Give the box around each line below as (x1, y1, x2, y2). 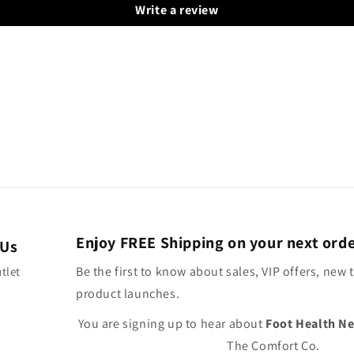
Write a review (135, 2, 219, 19)
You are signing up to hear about (78, 315, 266, 333)
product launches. (75, 285, 180, 303)
